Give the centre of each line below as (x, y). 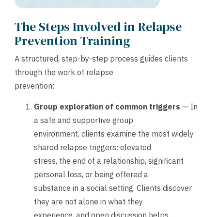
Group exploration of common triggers (107, 106)
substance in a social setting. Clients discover (113, 188)
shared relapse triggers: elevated (93, 147)
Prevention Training (72, 41)
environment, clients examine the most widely (114, 133)
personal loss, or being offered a (91, 174)
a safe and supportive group (84, 120)
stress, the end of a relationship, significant (109, 161)
